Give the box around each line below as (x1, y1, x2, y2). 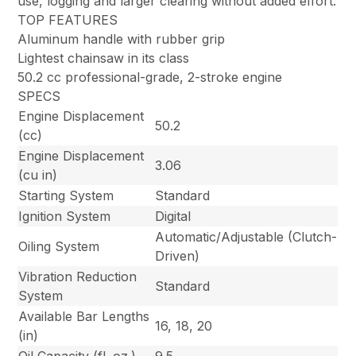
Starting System (18, 188, 114, 204)
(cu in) (18, 167, 58, 184)
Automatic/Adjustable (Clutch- (155, 229, 338, 246)
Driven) (155, 248, 200, 265)
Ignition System (18, 208, 111, 225)
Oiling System (18, 238, 100, 255)
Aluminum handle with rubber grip (17, 31, 226, 48)
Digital (155, 208, 192, 225)
